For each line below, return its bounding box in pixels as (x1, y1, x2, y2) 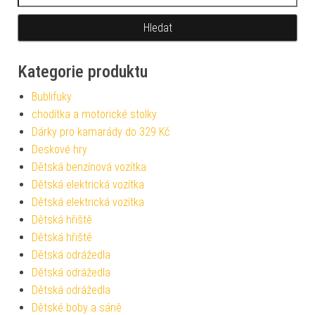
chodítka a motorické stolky (32, 108, 157, 122)
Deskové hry (32, 143, 87, 157)
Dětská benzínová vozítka (32, 160, 146, 174)
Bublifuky (32, 90, 72, 104)
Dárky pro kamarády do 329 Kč (32, 125, 170, 139)
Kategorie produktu (18, 62, 148, 82)
